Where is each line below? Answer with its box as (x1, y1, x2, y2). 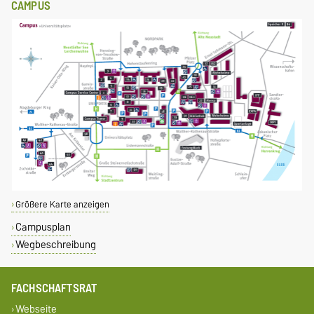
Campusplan (15, 218, 71, 236)
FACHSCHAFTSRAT (11, 278, 97, 299)
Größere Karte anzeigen (15, 197, 109, 212)
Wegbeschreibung (15, 235, 96, 254)
